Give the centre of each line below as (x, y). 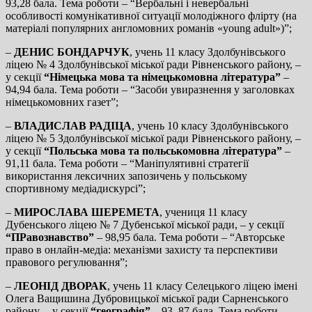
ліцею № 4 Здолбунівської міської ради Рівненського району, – (153, 64)
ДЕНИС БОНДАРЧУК (72, 52)
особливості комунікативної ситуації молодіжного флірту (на (151, 15)
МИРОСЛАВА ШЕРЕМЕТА (87, 212)
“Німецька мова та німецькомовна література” (164, 77)
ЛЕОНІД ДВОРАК (61, 286)
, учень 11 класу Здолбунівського (208, 52)
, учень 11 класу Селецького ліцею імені (202, 286)
